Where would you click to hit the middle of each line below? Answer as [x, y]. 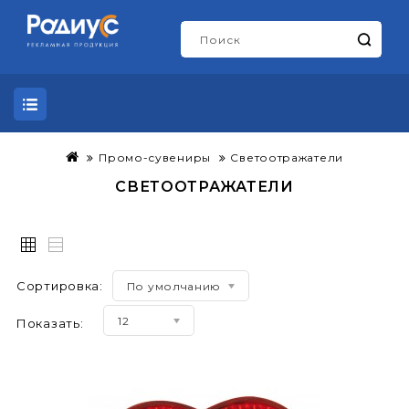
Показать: [50, 324]
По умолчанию [174, 287]
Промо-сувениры [155, 157]
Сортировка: [60, 286]
